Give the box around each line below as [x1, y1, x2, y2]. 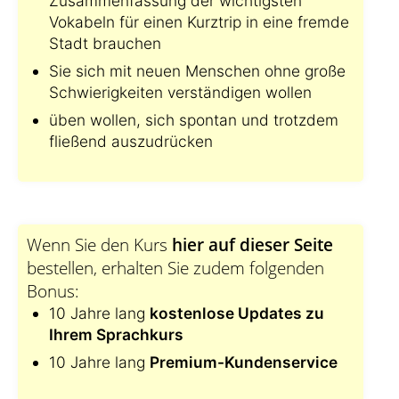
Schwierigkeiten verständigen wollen [49, 83, 312, 102]
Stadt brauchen [49, 34, 161, 53]
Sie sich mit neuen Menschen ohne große [49, 61, 346, 80]
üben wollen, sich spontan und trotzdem [49, 110, 338, 129]
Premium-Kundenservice [150, 353, 338, 371]
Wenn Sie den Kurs [27, 233, 172, 256]
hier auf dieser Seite [172, 233, 333, 256]
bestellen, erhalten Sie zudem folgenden [27, 256, 324, 279]
